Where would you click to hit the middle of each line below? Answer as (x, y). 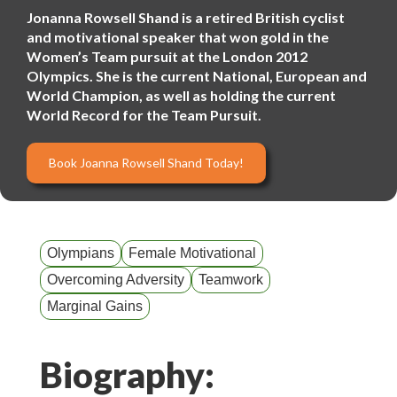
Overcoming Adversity (116, 280)
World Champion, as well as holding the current (181, 95)
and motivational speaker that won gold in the (178, 37)
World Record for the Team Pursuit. (144, 115)
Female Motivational (192, 253)
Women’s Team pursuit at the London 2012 (167, 56)
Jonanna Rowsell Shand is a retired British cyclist (186, 17)
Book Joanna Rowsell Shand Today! (146, 163)
